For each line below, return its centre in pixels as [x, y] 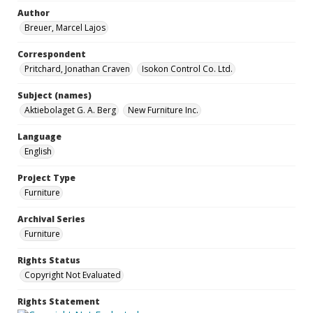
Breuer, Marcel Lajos [65, 28]
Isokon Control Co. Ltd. [187, 69]
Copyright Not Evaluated [73, 275]
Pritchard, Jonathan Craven [77, 69]
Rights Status [49, 260]
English [38, 151]
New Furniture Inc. [163, 110]
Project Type [46, 178]
